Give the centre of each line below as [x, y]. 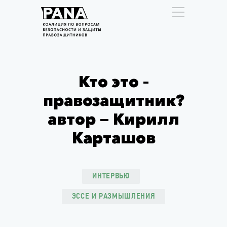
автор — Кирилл [113, 119]
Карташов [113, 138]
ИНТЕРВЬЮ [111, 176]
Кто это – [113, 82]
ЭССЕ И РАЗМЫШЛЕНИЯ [113, 197]
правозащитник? [113, 101]
